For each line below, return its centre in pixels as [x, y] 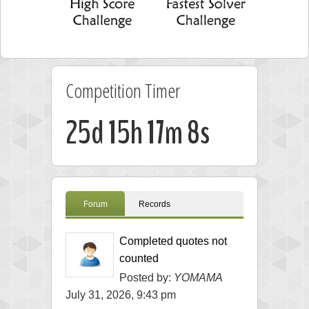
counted [139, 258]
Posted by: [147, 277]
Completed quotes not [173, 241]
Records [154, 204]
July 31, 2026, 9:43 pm [121, 295]
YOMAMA [198, 277]
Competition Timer [123, 90]
